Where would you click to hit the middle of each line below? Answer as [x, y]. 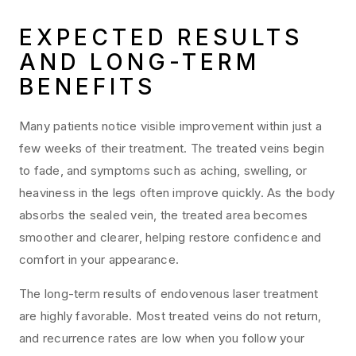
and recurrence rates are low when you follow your [162, 339]
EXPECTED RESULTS [161, 38]
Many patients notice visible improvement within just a [171, 126]
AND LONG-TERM [140, 62]
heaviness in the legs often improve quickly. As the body [177, 193]
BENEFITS [88, 87]
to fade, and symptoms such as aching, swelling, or [163, 171]
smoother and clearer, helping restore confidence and [170, 238]
